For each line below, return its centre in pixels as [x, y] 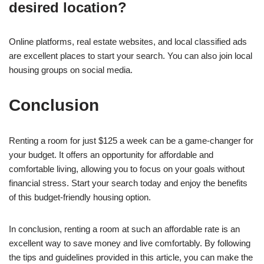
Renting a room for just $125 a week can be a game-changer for [131, 141]
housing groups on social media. [71, 70]
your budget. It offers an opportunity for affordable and [111, 155]
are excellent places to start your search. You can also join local [131, 56]
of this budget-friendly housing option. [80, 197]
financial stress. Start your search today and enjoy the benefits [128, 183]
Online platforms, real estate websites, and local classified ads [128, 42]
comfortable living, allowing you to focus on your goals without [127, 169]
